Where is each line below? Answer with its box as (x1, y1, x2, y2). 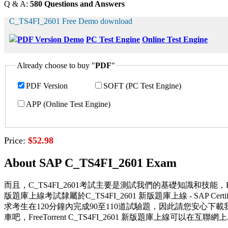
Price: (4, 135, 28, 146)
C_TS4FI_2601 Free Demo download (9, 16, 132, 25)
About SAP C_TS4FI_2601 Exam (4, 156, 177, 169)
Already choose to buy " (17, 61, 95, 70)
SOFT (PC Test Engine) (103, 81, 181, 90)
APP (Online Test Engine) (26, 99, 110, 108)
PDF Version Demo (17, 35, 84, 44)
